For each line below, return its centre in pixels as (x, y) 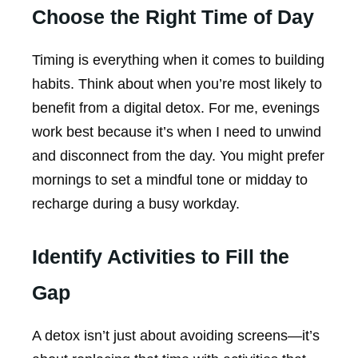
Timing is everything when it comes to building (178, 60)
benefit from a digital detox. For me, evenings (176, 108)
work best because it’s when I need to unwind (177, 132)
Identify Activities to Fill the (161, 256)
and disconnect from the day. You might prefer (178, 156)
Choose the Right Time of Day (173, 17)
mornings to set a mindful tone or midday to (170, 180)
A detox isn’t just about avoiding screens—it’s (176, 335)
